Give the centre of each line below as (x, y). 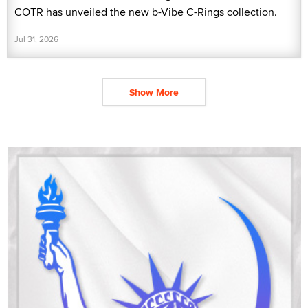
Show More (154, 92)
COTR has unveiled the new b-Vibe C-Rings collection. (146, 12)
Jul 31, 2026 (36, 38)
